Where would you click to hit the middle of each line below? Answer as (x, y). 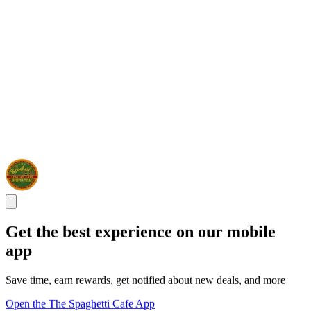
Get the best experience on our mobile (141, 232)
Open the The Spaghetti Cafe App (80, 303)
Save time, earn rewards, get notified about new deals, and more (145, 280)
